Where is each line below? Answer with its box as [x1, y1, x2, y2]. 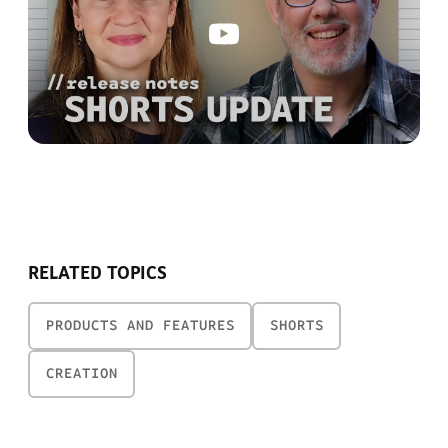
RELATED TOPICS [28, 262, 167, 285]
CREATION [45, 364, 118, 382]
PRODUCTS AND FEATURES [45, 316, 235, 334]
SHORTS [269, 316, 324, 334]
